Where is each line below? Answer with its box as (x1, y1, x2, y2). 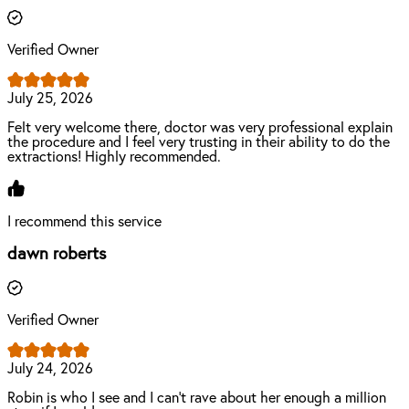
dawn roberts (7, 246, 107, 264)
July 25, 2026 (7, 90, 93, 106)
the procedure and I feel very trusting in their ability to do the (7, 134, 390, 150)
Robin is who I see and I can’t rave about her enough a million (7, 391, 386, 406)
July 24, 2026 (7, 362, 93, 377)
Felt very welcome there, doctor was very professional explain (7, 120, 393, 135)
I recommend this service (7, 214, 162, 229)
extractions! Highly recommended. (7, 149, 221, 164)
